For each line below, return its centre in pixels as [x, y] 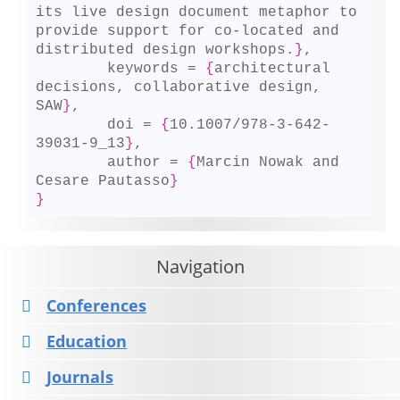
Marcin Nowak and [268, 163]
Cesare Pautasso [103, 182]
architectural [273, 69]
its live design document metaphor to [197, 13]
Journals [80, 377]
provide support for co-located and [188, 32]
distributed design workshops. [166, 50]
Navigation [200, 267]
